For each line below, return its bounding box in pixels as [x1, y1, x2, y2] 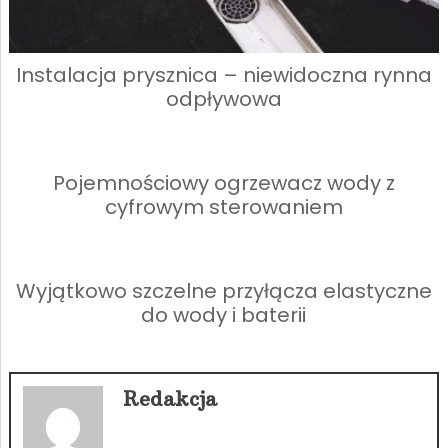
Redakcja [122, 386, 217, 412]
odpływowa [165, 85, 282, 114]
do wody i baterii [141, 301, 307, 330]
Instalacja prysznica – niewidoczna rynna [15, 61, 432, 90]
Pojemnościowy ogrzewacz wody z [52, 169, 395, 198]
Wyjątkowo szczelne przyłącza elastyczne [15, 277, 432, 306]
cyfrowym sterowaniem [104, 193, 343, 222]
